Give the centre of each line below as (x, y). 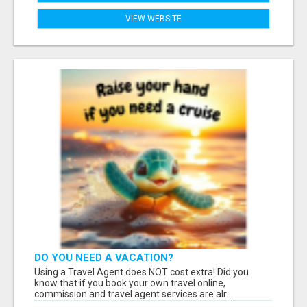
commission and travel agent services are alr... (133, 294)
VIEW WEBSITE (153, 19)
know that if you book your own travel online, (130, 283)
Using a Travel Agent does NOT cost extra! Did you (142, 272)
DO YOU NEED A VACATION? (104, 258)
